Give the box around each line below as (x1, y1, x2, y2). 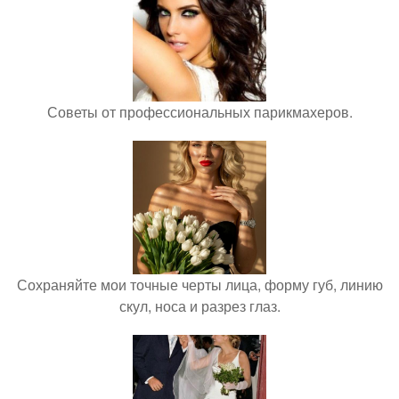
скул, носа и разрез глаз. (118, 295, 281, 316)
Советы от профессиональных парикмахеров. (46, 101, 353, 122)
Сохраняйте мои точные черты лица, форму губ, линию (16, 273, 383, 295)
